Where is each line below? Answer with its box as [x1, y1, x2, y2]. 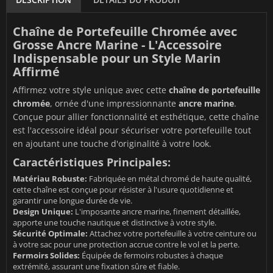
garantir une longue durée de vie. [13, 195, 132, 207]
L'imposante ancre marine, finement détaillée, [73, 206, 241, 218]
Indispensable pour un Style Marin [13, 50, 221, 67]
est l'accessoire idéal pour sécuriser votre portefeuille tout [13, 124, 251, 136]
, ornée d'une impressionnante [50, 97, 179, 110]
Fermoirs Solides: [13, 250, 80, 261]
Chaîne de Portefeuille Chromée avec [13, 23, 237, 40]
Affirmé [13, 63, 60, 80]
